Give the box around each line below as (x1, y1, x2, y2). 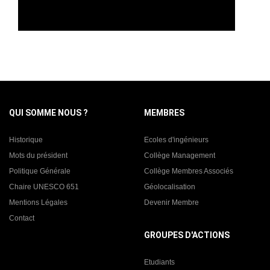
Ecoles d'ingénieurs (144, 135, 209, 144)
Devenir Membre (144, 198, 199, 207)
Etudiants (144, 257, 175, 266)
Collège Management (144, 151, 215, 160)
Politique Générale (9, 166, 71, 175)
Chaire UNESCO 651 (9, 182, 79, 191)
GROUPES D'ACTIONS (144, 230, 230, 240)
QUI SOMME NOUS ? (9, 107, 88, 118)
